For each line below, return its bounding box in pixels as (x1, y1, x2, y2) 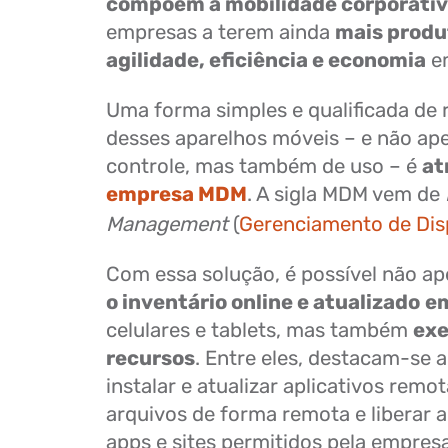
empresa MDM (106, 182, 247, 206)
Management (106, 212, 228, 236)
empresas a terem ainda (106, 20, 335, 44)
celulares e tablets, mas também (106, 318, 413, 342)
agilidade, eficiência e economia (106, 48, 426, 72)
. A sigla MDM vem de (247, 182, 445, 206)
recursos (106, 346, 195, 370)
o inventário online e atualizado (106, 290, 420, 314)
